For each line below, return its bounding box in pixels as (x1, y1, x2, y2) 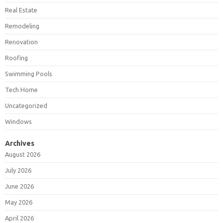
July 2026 (5, 167, 31, 174)
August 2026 (5, 151, 40, 158)
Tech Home (5, 86, 38, 94)
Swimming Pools (5, 70, 52, 78)
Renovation (5, 38, 38, 46)
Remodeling (5, 22, 39, 30)
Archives (5, 139, 34, 148)
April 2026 (5, 215, 34, 222)
